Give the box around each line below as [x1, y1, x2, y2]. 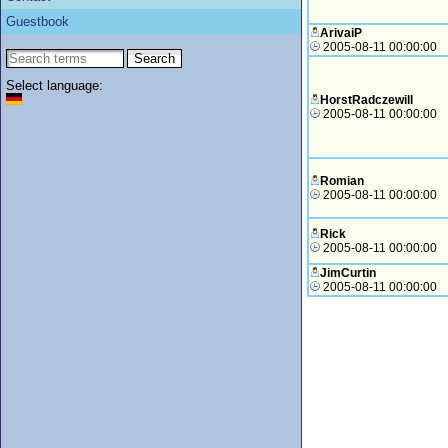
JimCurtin [320, 266, 376, 280]
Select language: [6, 78, 103, 93]
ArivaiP [320, 26, 362, 40]
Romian [320, 174, 364, 188]
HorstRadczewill [320, 93, 413, 107]
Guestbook [6, 14, 69, 29]
